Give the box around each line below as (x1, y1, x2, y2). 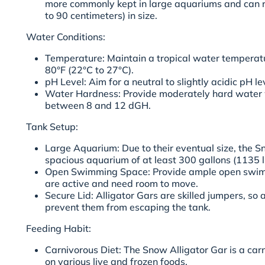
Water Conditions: (26, 31, 105, 43)
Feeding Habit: (26, 222, 91, 235)
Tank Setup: (26, 121, 78, 133)
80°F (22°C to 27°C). (45, 64, 134, 76)
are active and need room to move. (45, 177, 198, 190)
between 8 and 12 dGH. (45, 99, 151, 112)
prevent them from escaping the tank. (45, 201, 211, 214)
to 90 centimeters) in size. (45, 9, 157, 22)
